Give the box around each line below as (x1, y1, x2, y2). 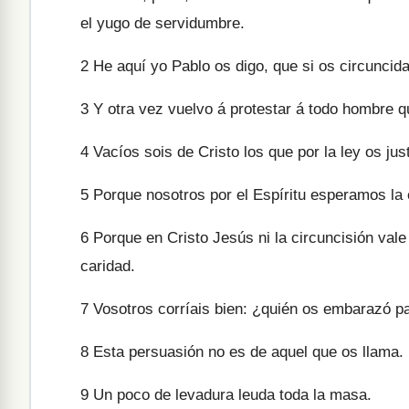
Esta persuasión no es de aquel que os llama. (89, 343, 404, 361)
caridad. (80, 257, 135, 275)
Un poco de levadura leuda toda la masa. (89, 386, 372, 404)
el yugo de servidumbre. (80, 15, 245, 32)
